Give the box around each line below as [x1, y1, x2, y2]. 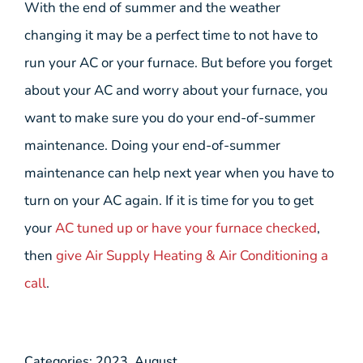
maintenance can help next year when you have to [24, 163, 334, 182]
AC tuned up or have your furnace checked [55, 218, 317, 237]
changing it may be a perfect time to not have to [24, 25, 318, 45]
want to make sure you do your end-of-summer [24, 108, 315, 127]
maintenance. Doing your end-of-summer [24, 135, 280, 155]
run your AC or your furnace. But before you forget [24, 53, 332, 72]
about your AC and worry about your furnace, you [24, 80, 328, 100]
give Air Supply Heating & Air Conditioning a [56, 246, 328, 265]
